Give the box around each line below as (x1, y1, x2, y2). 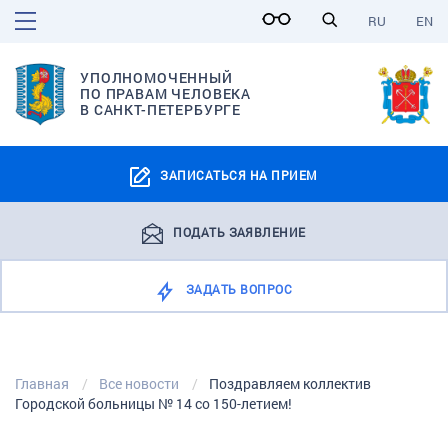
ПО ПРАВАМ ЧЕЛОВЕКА (80, 84, 252, 104)
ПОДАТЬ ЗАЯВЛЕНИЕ (173, 223, 306, 240)
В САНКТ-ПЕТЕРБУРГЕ (80, 100, 242, 120)
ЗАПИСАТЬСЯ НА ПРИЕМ (160, 166, 318, 183)
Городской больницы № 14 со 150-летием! (15, 393, 292, 413)
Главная (15, 373, 69, 393)
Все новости (99, 373, 179, 393)
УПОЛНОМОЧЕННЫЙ (80, 68, 233, 88)
